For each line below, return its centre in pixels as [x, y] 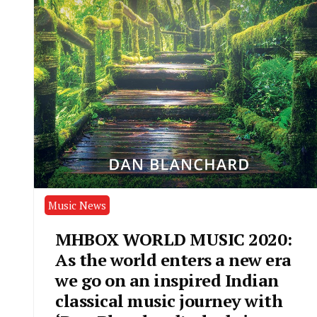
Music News [77, 205]
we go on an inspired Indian [167, 280]
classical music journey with [169, 300]
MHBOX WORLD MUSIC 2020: [174, 239]
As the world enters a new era [173, 259]
